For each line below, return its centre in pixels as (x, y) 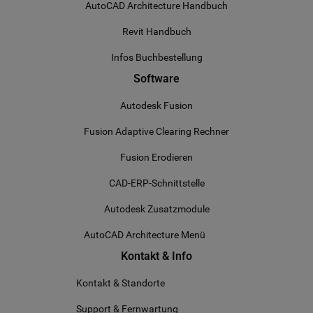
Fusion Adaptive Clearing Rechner (156, 131)
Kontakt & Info (156, 256)
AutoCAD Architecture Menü (145, 235)
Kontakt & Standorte (121, 283)
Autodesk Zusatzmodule (156, 209)
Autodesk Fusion (156, 105)
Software (156, 79)
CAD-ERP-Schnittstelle (156, 183)
